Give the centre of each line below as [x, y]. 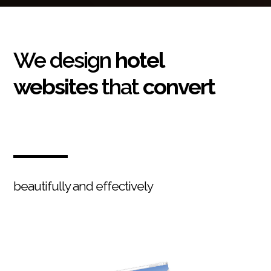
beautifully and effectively [83, 186]
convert [179, 86]
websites [56, 86]
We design [64, 60]
